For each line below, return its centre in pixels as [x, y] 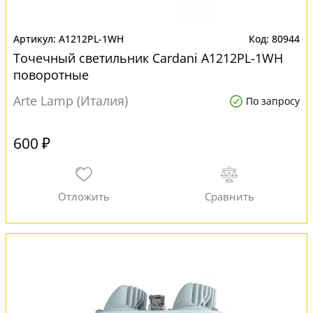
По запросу [273, 101]
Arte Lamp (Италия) [71, 101]
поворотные [51, 75]
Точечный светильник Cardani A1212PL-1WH [148, 58]
